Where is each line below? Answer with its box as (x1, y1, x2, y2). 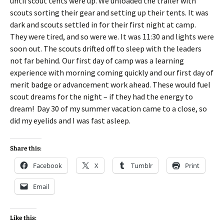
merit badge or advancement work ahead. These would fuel (10, 79, 210, 89)
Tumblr (131, 161, 152, 170)
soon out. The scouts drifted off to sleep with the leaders (10, 43, 201, 53)
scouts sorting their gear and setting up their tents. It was (10, 7, 208, 17)
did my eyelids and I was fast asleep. (10, 115, 130, 125)
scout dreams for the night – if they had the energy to (10, 91, 193, 101)
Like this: (10, 214, 36, 221)
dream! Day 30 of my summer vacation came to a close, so (10, 103, 207, 113)
